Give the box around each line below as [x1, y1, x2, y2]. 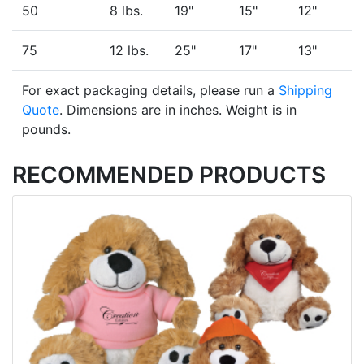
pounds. [22, 121, 71, 138]
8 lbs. [110, 2, 143, 19]
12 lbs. [110, 42, 149, 59]
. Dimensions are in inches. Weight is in [59, 102, 297, 119]
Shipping [279, 82, 332, 99]
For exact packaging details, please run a [22, 82, 279, 99]
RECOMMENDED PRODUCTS [12, 161, 326, 189]
